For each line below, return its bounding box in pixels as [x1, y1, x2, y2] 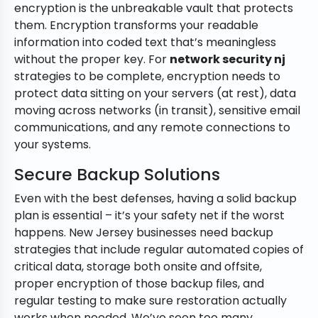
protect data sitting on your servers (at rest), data [14, 85, 296, 102]
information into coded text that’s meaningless [14, 34, 276, 51]
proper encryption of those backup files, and [14, 275, 264, 292]
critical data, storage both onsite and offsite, [14, 258, 262, 275]
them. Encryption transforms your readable [14, 17, 258, 34]
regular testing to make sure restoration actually [14, 292, 287, 309]
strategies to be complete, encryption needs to [14, 68, 280, 85]
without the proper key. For [14, 51, 170, 68]
